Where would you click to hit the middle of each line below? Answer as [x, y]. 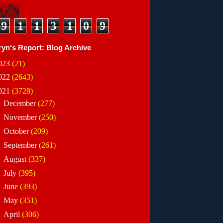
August [16, 159]
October [17, 131]
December [20, 104]
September [21, 145]
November [21, 117]
